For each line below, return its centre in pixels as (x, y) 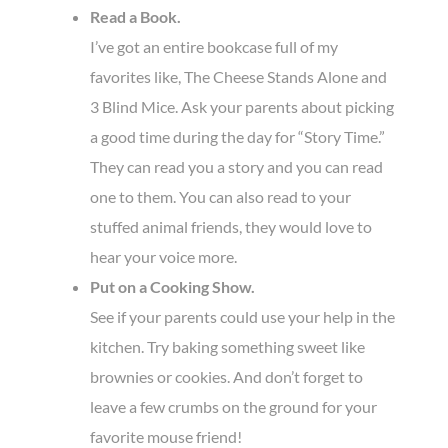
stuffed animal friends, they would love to (231, 226)
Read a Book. (135, 16)
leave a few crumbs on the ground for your (233, 406)
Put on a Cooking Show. (172, 286)
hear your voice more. (163, 256)
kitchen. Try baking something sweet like (227, 346)
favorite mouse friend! (166, 436)
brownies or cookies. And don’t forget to (226, 376)
